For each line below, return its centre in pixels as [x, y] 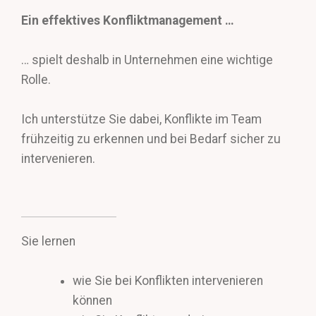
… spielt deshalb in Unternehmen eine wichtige [147, 60]
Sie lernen [48, 242]
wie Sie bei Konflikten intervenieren [168, 281]
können [92, 301]
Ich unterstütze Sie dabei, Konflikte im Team [141, 120]
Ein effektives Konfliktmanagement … [128, 21]
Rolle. [36, 80]
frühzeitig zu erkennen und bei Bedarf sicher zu [151, 139]
